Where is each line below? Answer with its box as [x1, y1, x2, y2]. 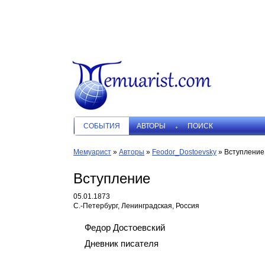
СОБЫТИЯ [83, 122, 120, 130]
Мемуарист [73, 148, 111, 156]
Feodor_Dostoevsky [152, 148, 216, 156]
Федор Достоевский [84, 223, 165, 232]
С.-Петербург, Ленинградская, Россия [73, 202, 199, 210]
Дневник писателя [84, 239, 159, 248]
